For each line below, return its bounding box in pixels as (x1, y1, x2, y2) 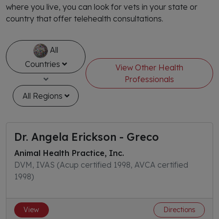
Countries (24, 59, 62, 69)
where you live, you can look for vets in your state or (6, 2, 197, 12)
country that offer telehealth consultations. (6, 14, 163, 23)
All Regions (22, 91, 65, 101)
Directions (163, 205, 196, 214)
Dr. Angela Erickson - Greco (14, 130, 159, 143)
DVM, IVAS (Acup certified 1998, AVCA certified (14, 160, 188, 170)
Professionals (125, 74, 175, 84)
